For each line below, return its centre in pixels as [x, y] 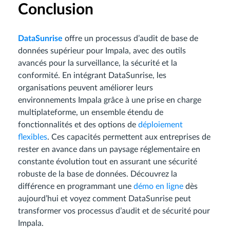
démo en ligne [158, 187]
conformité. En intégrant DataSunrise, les [92, 76]
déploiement [160, 125]
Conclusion [56, 10]
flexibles [33, 137]
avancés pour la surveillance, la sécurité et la [98, 63]
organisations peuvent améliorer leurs [85, 88]
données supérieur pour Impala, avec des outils [102, 51]
